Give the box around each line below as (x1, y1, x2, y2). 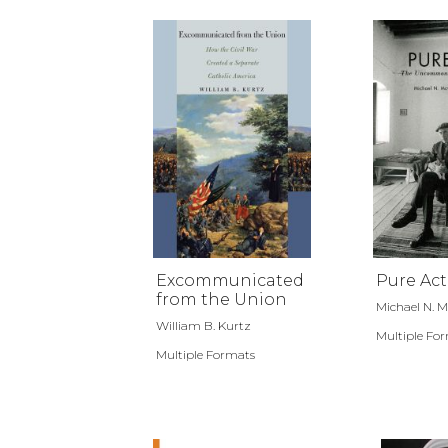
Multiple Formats (156, 346, 255, 362)
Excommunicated (156, 270, 304, 290)
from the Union (156, 289, 287, 309)
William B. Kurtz (156, 317, 251, 333)
